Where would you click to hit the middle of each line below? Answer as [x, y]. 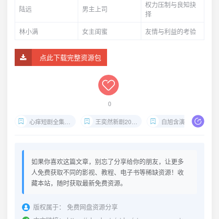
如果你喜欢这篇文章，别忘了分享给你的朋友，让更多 [108, 161]
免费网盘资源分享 [92, 207]
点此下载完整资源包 [70, 57]
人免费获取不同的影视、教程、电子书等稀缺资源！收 [108, 172]
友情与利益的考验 [171, 31]
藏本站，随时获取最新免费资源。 [79, 183]
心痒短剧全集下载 [47, 121]
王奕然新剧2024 [113, 121]
